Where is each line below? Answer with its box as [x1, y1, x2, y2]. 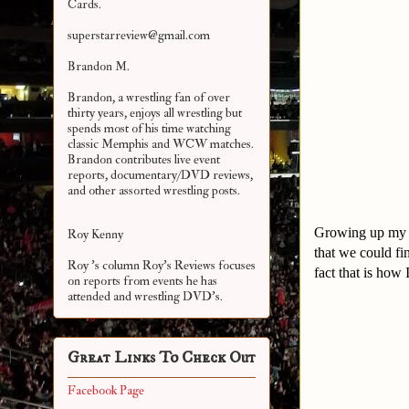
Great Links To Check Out [68, 348, 256, 369]
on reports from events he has [68, 273, 217, 289]
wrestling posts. [163, 183, 240, 199]
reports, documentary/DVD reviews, [68, 167, 253, 184]
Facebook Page [68, 383, 144, 399]
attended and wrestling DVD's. [68, 288, 223, 305]
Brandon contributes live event [68, 152, 220, 168]
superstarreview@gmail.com [68, 27, 210, 44]
